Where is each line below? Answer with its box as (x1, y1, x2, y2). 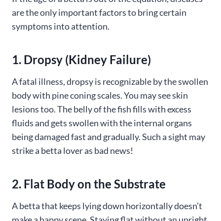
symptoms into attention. (12, 21, 110, 32)
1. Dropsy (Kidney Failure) (12, 52, 151, 67)
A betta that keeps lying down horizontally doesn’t (12, 200, 202, 211)
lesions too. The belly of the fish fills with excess (12, 104, 191, 114)
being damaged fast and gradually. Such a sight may (12, 131, 205, 142)
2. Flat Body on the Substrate (12, 177, 166, 191)
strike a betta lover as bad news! (12, 145, 133, 156)
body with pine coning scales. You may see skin (12, 90, 188, 101)
